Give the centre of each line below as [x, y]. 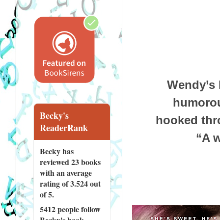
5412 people [59, 209]
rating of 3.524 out [70, 183]
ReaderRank [64, 127]
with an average [66, 172]
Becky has [56, 151]
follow [90, 209]
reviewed [55, 162]
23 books [86, 162]
